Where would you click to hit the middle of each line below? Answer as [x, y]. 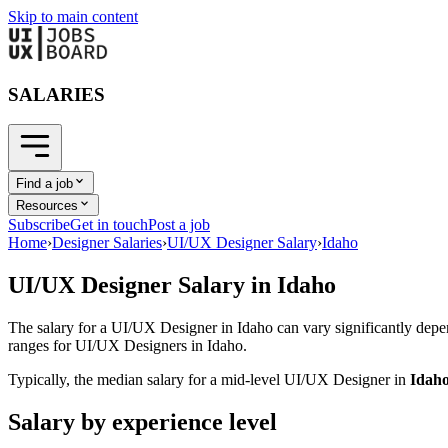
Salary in [224, 285]
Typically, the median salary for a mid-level [146, 379]
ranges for [41, 345]
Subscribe [39, 225]
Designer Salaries [107, 243]
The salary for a [59, 327]
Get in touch [109, 225]
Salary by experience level [142, 421]
